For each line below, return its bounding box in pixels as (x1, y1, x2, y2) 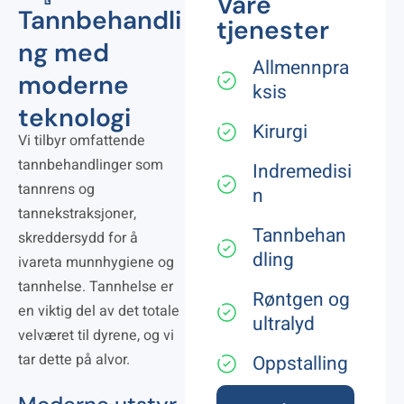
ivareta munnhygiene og (18, 252, 174, 273)
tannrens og (18, 179, 95, 200)
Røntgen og (252, 286, 350, 314)
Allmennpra (252, 54, 349, 82)
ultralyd (252, 310, 315, 338)
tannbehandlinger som (18, 154, 163, 176)
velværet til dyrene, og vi (18, 325, 174, 346)
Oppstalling (252, 350, 348, 378)
